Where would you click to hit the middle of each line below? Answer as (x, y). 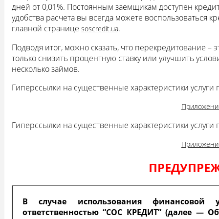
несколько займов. (46, 69)
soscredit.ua (100, 29)
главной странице (46, 29)
